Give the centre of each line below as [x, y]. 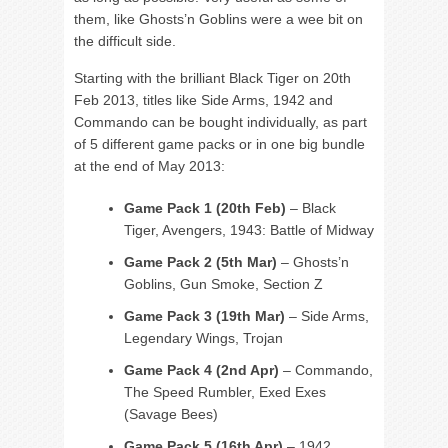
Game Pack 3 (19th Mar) [204, 316]
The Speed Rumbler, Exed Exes [225, 392]
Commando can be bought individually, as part [220, 122]
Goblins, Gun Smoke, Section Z [223, 284]
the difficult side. [125, 41]
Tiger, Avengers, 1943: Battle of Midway [249, 230]
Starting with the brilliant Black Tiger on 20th [212, 78]
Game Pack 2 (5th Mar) [200, 262]
